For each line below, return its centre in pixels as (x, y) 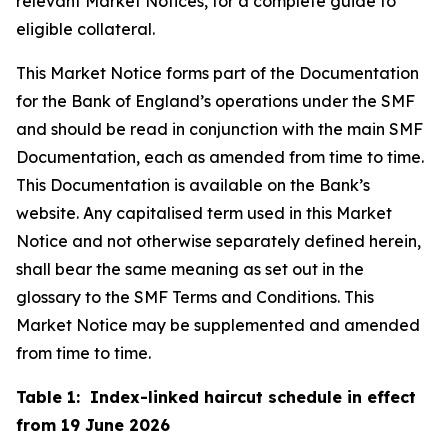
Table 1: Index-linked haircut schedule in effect (216, 397)
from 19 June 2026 (93, 425)
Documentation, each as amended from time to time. (220, 157)
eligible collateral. (87, 29)
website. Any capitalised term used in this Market (204, 213)
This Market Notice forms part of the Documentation (217, 73)
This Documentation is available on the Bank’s (193, 185)
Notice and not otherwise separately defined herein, (218, 241)
